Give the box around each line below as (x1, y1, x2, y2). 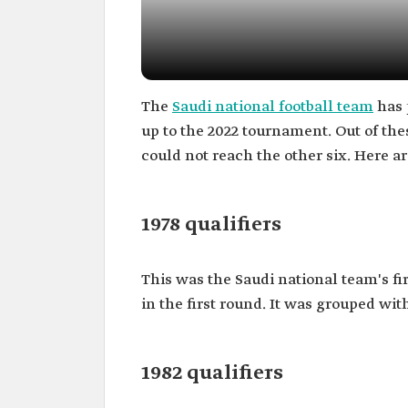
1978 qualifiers (141, 212, 281, 238)
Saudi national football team (172, 97, 373, 117)
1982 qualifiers (141, 361, 283, 386)
